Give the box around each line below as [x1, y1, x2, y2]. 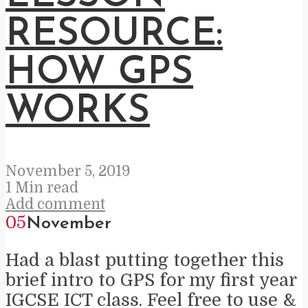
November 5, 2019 [5, 163, 130, 180]
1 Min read [5, 179, 78, 197]
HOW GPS [5, 54, 193, 93]
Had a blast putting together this [5, 250, 284, 270]
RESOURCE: [5, 15, 223, 54]
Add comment [5, 196, 105, 213]
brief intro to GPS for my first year [5, 269, 296, 290]
